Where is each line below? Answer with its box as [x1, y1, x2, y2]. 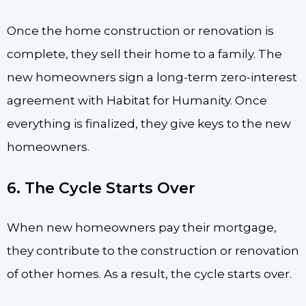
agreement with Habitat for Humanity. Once [7, 93, 267, 107]
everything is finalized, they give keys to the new [7, 116, 291, 130]
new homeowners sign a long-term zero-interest [7, 70, 297, 84]
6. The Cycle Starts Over [7, 179, 195, 198]
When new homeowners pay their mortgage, [7, 221, 277, 235]
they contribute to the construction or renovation [7, 244, 299, 258]
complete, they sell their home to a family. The [7, 46, 282, 61]
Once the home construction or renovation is [7, 23, 274, 38]
